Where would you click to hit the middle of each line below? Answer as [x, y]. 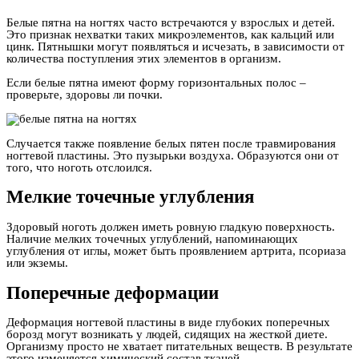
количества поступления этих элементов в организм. [144, 58]
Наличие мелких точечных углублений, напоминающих [152, 239]
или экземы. [37, 263]
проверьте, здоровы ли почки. [85, 94]
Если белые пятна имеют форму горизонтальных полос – [156, 82]
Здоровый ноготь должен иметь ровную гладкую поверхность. [171, 227]
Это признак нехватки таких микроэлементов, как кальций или [170, 34]
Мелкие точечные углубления [130, 197]
